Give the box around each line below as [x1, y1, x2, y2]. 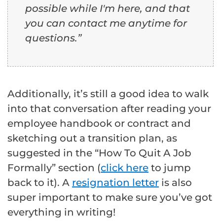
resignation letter [72, 177, 159, 189]
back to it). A [7, 177, 72, 189]
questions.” [25, 32, 81, 44]
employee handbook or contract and [7, 117, 191, 130]
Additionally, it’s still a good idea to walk [7, 88, 209, 100]
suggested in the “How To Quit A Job [7, 147, 191, 159]
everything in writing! [7, 206, 115, 219]
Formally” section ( [7, 162, 101, 174]
